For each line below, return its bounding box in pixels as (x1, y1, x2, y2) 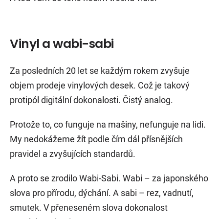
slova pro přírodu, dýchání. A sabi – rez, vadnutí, (10, 188, 194, 198)
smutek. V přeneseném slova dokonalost (10, 202, 168, 213)
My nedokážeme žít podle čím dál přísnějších (10, 134, 183, 145)
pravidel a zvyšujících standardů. (10, 149, 135, 159)
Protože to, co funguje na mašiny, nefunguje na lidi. (10, 119, 206, 130)
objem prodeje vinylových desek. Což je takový (10, 80, 190, 91)
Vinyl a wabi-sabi (10, 35, 114, 53)
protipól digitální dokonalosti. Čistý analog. (10, 95, 173, 106)
